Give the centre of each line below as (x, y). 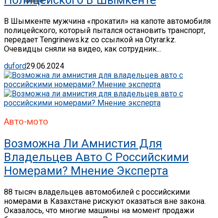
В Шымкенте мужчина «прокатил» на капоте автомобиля (107, 21)
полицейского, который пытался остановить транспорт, (105, 30)
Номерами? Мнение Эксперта (86, 171)
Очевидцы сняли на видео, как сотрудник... (82, 49)
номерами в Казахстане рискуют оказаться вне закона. (105, 201)
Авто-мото (26, 122)
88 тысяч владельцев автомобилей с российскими (97, 192)
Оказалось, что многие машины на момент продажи (99, 211)
